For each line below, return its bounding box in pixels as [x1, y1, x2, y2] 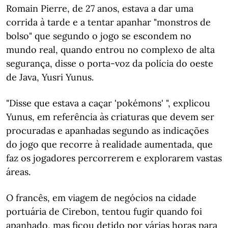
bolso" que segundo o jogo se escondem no [6, 30, 191, 42]
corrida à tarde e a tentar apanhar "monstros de [6, 16, 211, 28]
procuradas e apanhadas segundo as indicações [6, 125, 209, 136]
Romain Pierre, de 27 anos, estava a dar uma [6, 3, 193, 14]
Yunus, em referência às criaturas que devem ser [6, 111, 214, 123]
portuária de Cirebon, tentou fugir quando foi [6, 206, 202, 217]
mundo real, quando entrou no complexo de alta [6, 44, 215, 55]
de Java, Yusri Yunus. [6, 71, 94, 83]
